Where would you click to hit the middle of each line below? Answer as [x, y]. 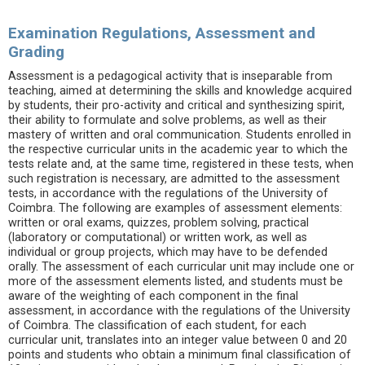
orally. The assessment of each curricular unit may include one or [181, 267]
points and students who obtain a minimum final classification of [180, 355]
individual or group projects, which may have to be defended [168, 252]
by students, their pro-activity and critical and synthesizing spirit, [176, 106]
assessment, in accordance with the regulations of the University [179, 311]
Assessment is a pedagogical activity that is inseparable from [170, 76]
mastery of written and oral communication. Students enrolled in [180, 135]
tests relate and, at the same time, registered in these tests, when [181, 164]
